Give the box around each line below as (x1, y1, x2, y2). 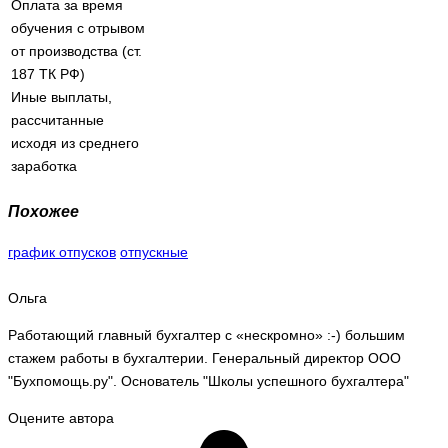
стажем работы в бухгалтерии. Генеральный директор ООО (8, 350, 401, 367)
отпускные (120, 244, 188, 261)
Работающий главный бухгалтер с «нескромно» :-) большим (8, 327, 405, 344)
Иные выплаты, (11, 89, 112, 106)
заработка (11, 158, 77, 175)
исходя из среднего (11, 135, 139, 152)
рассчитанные (11, 112, 104, 129)
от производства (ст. (11, 43, 142, 60)
